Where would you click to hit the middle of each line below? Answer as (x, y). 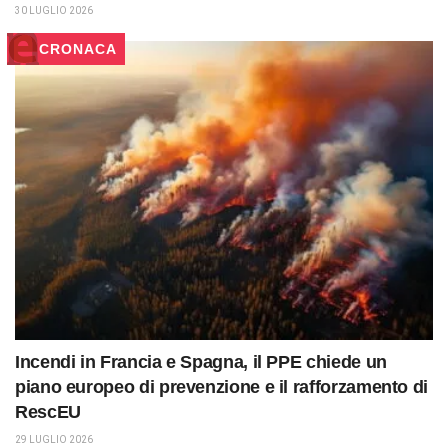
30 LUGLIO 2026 (54, 11)
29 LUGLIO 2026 (54, 439)
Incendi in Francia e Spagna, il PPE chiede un (201, 361)
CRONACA (78, 49)
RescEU (48, 411)
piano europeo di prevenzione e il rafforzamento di (222, 386)
